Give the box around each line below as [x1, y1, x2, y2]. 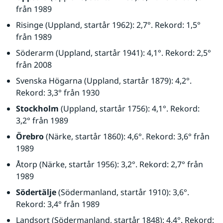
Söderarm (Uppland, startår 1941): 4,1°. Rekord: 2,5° [16, 47, 211, 58]
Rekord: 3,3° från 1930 [16, 87, 100, 98]
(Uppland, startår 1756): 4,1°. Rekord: [59, 103, 200, 114]
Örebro [16, 131, 44, 142]
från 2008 [16, 59, 52, 70]
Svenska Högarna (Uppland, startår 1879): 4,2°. [16, 75, 192, 86]
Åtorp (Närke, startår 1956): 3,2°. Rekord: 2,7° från [16, 159, 203, 170]
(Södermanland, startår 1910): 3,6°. [56, 187, 189, 198]
